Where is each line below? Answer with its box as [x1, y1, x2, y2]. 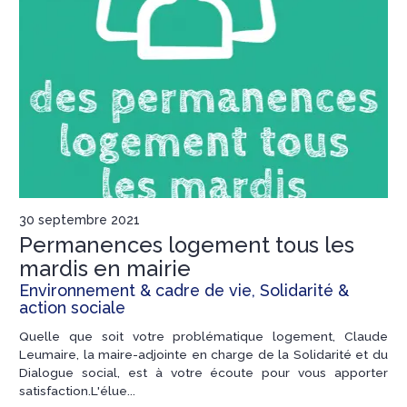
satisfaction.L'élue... [19, 382, 135, 398]
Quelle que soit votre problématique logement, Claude [19, 328, 388, 343]
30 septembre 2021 [19, 212, 140, 227]
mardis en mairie [19, 255, 191, 282]
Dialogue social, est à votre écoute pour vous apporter [19, 364, 388, 380]
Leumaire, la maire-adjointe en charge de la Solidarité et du [19, 346, 388, 362]
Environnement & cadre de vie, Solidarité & [19, 280, 349, 300]
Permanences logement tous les [19, 232, 354, 258]
